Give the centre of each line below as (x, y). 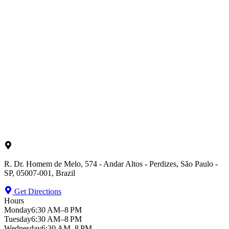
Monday (18, 210)
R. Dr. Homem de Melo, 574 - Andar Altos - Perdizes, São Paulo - (111, 164)
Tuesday (18, 219)
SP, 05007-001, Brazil (40, 173)
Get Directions (38, 192)
